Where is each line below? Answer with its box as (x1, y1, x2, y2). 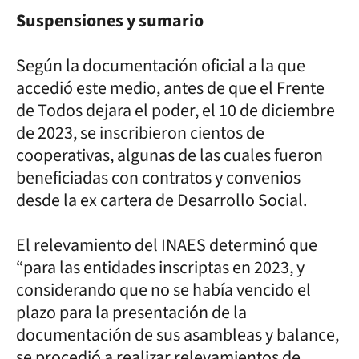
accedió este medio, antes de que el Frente (16, 75, 325, 101)
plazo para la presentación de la (16, 299, 247, 325)
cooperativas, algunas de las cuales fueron (16, 142, 323, 168)
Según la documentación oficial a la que (16, 52, 305, 79)
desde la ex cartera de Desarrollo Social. (16, 187, 307, 213)
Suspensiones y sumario (16, 7, 204, 34)
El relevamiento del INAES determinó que (16, 232, 317, 258)
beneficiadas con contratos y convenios (16, 164, 301, 191)
